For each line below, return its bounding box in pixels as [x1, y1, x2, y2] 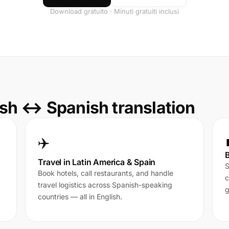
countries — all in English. [38, 192, 123, 201]
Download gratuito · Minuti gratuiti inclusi [50, 7, 179, 15]
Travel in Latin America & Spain [38, 157, 156, 167]
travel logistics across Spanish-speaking [38, 180, 173, 189]
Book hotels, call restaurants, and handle [38, 169, 174, 177]
